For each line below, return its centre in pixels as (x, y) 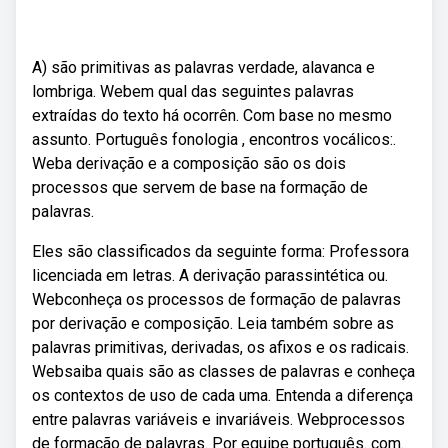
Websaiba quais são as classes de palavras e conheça (223, 371)
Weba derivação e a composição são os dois (189, 163)
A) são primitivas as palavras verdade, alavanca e (203, 67)
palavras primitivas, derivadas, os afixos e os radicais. (220, 347)
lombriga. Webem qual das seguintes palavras (193, 91)
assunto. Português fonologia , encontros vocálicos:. (214, 139)
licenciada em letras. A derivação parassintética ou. (210, 275)
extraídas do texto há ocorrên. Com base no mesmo (212, 115)
